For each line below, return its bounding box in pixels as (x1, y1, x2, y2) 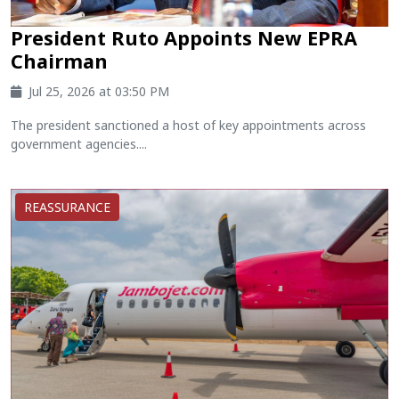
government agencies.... (11, 135, 147, 153)
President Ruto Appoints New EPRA (11, 25, 357, 52)
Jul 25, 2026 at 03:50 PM (28, 83, 169, 101)
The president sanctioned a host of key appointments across (11, 117, 366, 134)
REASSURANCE (24, 199, 110, 216)
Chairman (11, 48, 108, 75)
